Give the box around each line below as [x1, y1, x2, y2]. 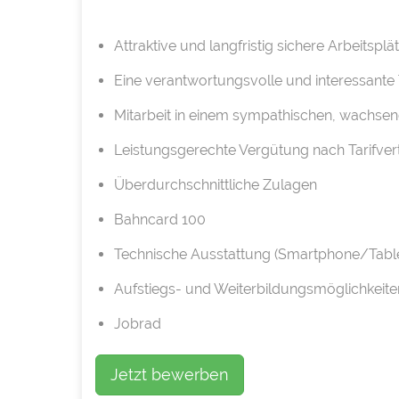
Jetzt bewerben [110, 365, 229, 385]
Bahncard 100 [113, 211, 206, 229]
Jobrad [113, 315, 161, 333]
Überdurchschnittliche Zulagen [113, 176, 317, 194]
